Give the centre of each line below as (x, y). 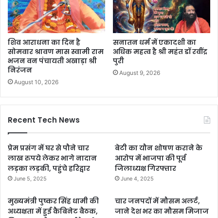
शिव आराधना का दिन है (44, 42)
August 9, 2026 (140, 73)
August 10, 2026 (36, 82)
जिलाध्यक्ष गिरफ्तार (146, 168)
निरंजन (20, 70)
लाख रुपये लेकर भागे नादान (52, 158)
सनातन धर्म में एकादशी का (154, 42)
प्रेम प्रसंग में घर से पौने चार (48, 148)
